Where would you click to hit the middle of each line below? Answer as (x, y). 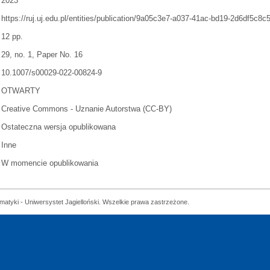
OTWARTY (21, 91)
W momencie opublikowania (50, 163)
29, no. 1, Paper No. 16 (42, 55)
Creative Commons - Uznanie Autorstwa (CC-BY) (87, 109)
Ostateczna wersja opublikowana (59, 127)
